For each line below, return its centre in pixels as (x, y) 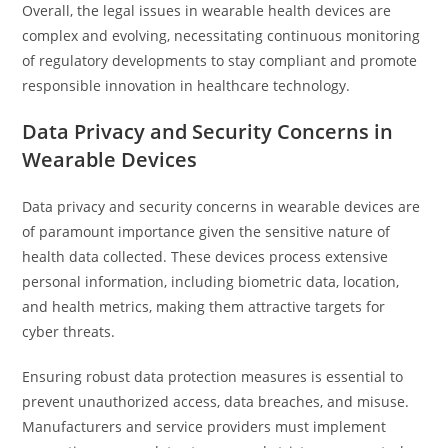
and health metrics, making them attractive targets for (204, 306)
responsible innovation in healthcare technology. (186, 85)
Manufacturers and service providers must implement (204, 426)
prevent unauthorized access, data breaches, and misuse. (216, 401)
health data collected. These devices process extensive (205, 256)
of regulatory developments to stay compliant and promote (220, 60)
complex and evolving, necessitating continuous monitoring (221, 35)
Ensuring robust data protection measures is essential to (213, 376)
